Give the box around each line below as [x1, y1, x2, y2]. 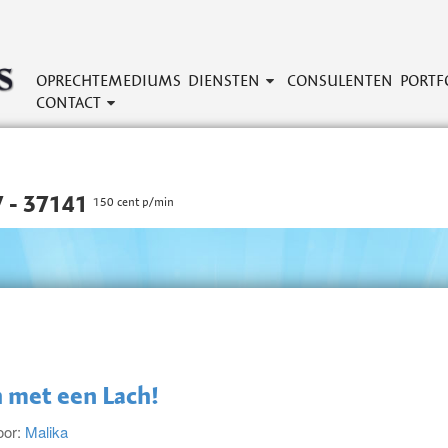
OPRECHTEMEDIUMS [36, 71, 181, 90]
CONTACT [36, 93, 101, 112]
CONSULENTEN [287, 71, 393, 90]
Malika [25, 421, 68, 442]
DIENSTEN [188, 71, 260, 90]
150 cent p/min [92, 194, 174, 209]
